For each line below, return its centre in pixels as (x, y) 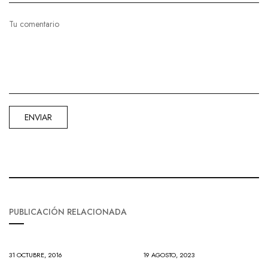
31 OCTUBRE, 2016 (36, 255)
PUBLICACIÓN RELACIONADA (68, 211)
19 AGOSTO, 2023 (169, 255)
